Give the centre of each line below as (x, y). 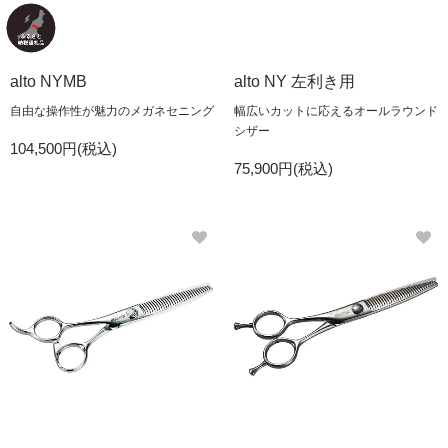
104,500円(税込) (63, 148)
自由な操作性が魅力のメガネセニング (112, 111)
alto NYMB (48, 81)
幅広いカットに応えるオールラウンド (336, 111)
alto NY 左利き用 (294, 81)
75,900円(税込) (283, 168)
